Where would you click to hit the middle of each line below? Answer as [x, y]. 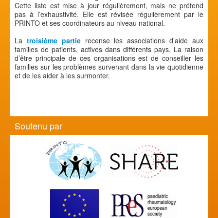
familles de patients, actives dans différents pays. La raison [109, 49]
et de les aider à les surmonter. [62, 75]
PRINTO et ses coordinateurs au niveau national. [90, 23]
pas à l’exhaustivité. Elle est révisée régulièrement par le [109, 14]
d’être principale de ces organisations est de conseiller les [109, 58]
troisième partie [54, 40]
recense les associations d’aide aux [142, 40]
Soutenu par [38, 125]
